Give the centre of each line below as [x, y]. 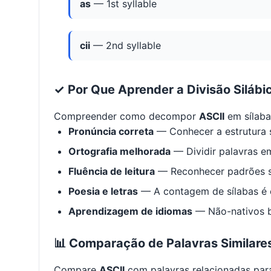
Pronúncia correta [111, 132]
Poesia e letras [103, 191]
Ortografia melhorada [119, 152]
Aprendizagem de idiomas [130, 211]
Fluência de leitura [112, 171]
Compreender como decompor [126, 116]
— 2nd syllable [126, 46]
